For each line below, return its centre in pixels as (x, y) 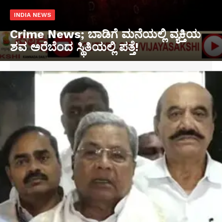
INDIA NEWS (32, 15)
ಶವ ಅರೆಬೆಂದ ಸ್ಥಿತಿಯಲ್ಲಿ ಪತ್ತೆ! (74, 47)
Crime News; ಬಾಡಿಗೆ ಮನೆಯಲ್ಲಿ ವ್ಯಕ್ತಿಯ (105, 34)
